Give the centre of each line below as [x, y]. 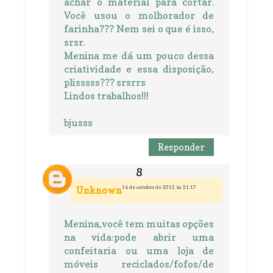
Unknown [99, 191]
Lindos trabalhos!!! [106, 96]
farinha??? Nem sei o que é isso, [139, 29]
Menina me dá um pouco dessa [139, 56]
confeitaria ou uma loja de [139, 251]
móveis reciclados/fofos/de [139, 264]
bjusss [78, 123]
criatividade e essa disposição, [139, 69]
